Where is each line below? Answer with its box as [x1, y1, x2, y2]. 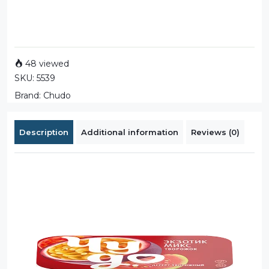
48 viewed [23, 58, 69, 69]
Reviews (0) [191, 127, 240, 137]
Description [19, 127, 68, 137]
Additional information [81, 127, 178, 137]
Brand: [14, 89, 43, 101]
